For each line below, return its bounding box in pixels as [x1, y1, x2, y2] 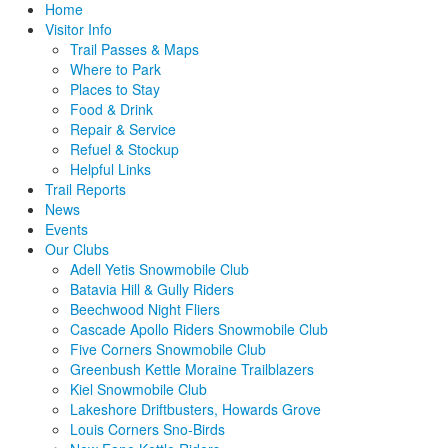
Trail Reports [45, 179, 126, 199]
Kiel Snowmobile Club [70, 379, 207, 399]
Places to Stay [70, 79, 160, 99]
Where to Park [70, 59, 161, 79]
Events [45, 219, 88, 239]
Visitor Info [45, 19, 112, 39]
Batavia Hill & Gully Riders [70, 279, 234, 299]
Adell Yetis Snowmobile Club [70, 259, 249, 279]
